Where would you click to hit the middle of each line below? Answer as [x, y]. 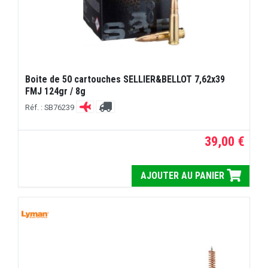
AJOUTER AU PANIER [183, 176]
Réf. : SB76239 [51, 107]
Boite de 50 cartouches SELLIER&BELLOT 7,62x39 [125, 80]
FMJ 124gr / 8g [56, 92]
